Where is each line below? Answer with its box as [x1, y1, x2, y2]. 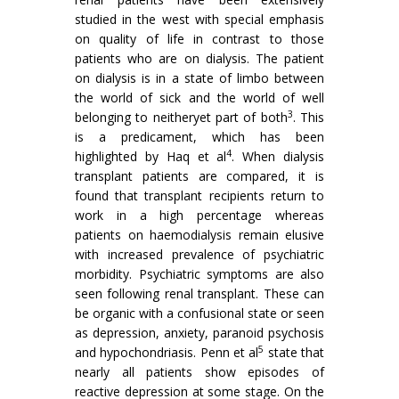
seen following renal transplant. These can [75, 285, 324, 302]
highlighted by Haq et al [75, 148, 227, 165]
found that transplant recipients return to [75, 187, 324, 204]
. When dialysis [232, 148, 325, 165]
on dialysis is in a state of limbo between [75, 69, 324, 86]
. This [292, 109, 325, 126]
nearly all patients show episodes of [75, 363, 324, 380]
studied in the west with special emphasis [75, 11, 324, 28]
